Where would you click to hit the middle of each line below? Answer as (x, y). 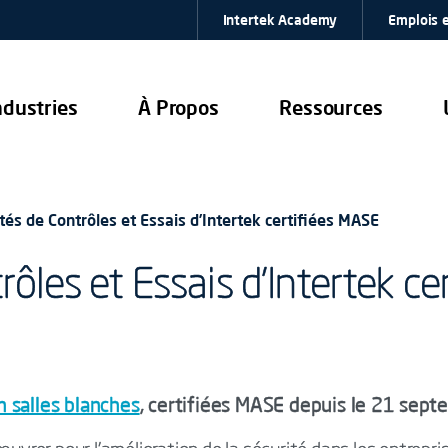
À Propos (178, 107)
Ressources (331, 107)
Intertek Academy (280, 20)
